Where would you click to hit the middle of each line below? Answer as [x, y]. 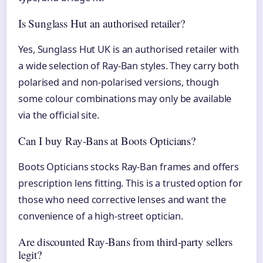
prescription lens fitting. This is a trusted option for [130, 183]
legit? [30, 254]
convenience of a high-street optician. [101, 216]
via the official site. [59, 115]
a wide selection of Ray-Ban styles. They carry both [129, 65]
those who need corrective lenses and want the [122, 199]
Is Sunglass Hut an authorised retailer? [102, 23]
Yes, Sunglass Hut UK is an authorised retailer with [129, 49]
